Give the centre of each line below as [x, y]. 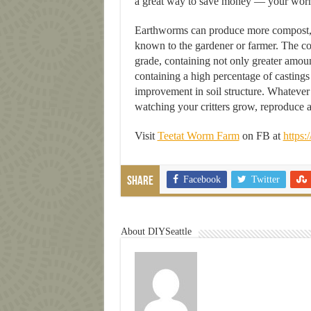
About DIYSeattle [156, 231]
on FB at [261, 135]
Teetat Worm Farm [198, 135]
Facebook [202, 179]
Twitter [265, 179]
